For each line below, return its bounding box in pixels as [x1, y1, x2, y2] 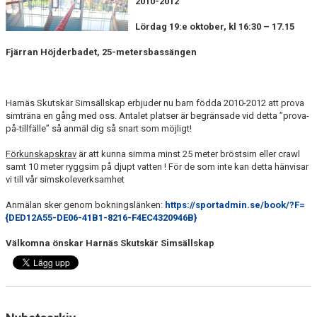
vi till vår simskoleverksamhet [6, 174, 125, 185]
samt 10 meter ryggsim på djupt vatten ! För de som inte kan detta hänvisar [6, 161, 309, 172]
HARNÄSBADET [8, 34, 74, 45]
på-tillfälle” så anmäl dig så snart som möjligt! [6, 123, 192, 134]
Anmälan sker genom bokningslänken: [6, 200, 165, 210]
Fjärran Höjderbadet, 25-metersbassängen [6, 47, 197, 57]
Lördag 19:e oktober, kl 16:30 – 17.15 [134, 21, 294, 32]
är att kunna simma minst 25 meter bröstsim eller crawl [76, 149, 300, 159]
